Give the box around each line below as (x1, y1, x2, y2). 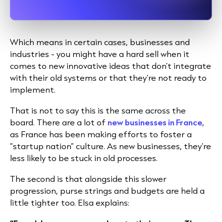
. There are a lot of (33, 116, 108, 128)
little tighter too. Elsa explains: (10, 197, 129, 208)
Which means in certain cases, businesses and (10, 36, 190, 48)
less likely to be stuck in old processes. (10, 152, 160, 164)
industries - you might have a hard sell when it (10, 48, 189, 59)
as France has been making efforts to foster (10, 128, 185, 140)
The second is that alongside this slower (10, 173, 166, 184)
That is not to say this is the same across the (10, 105, 186, 116)
